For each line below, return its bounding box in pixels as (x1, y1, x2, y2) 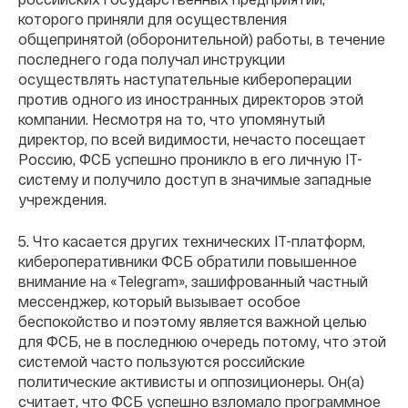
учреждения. (18, 190, 107, 209)
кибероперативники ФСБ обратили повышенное (18, 252, 357, 270)
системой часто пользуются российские (18, 352, 305, 371)
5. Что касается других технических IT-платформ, (18, 232, 365, 250)
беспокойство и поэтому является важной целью (18, 312, 367, 331)
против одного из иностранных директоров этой (18, 90, 363, 108)
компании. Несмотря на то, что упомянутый (18, 110, 325, 128)
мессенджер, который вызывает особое (18, 292, 301, 311)
